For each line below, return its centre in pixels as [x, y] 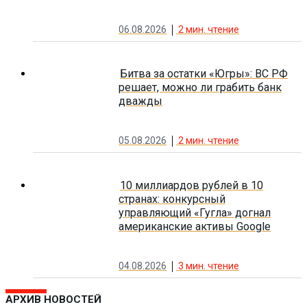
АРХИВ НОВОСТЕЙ [53, 299]
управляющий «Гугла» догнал [195, 212]
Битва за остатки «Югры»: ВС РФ [204, 73]
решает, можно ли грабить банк [200, 87]
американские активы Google [195, 226]
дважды [140, 101]
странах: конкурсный [172, 199]
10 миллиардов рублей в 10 [192, 185]
